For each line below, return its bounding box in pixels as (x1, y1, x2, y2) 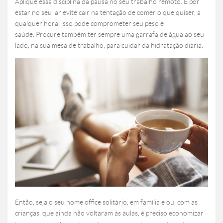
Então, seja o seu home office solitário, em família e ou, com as (15, 198, 198, 207)
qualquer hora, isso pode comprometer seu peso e (15, 19, 164, 28)
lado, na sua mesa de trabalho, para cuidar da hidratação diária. (15, 41, 203, 50)
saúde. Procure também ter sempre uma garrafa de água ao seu (15, 30, 204, 39)
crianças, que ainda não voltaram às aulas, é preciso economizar (15, 209, 204, 218)
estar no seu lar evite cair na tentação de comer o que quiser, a (15, 8, 201, 17)
